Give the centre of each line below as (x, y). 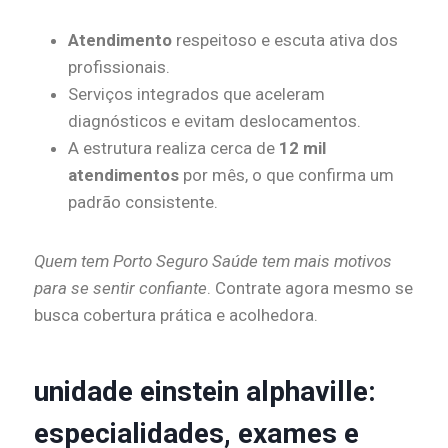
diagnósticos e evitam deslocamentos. (214, 121)
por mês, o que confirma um (286, 175)
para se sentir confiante (120, 288)
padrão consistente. (143, 202)
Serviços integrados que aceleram (196, 94)
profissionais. (119, 67)
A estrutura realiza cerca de (173, 148)
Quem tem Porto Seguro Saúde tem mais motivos (213, 261)
